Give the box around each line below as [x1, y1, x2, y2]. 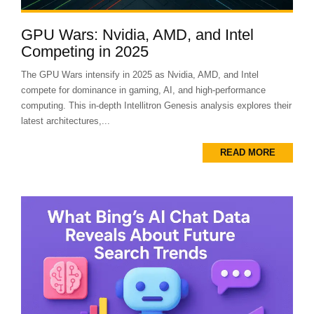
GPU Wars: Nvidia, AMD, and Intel [21, 25, 254, 43]
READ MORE [220, 146, 275, 158]
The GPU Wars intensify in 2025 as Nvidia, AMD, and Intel [21, 69, 259, 80]
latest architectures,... [21, 115, 110, 126]
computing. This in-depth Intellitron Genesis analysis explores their [21, 100, 292, 111]
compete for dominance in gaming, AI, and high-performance [21, 84, 266, 95]
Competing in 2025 [21, 42, 149, 60]
